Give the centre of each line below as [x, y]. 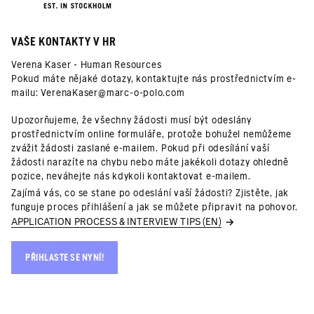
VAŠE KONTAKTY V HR [64, 42]
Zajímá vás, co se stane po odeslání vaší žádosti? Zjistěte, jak [150, 193]
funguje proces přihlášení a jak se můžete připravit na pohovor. [155, 207]
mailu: [26, 93]
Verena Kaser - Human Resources [87, 65]
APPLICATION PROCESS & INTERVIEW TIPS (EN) [116, 221]
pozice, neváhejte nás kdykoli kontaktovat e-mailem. [131, 176]
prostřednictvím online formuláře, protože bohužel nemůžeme [152, 134]
